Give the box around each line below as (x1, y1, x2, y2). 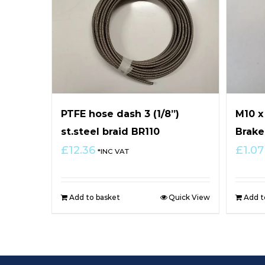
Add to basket (69, 192, 120, 202)
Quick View (168, 192, 210, 202)
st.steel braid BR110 (61, 125, 160, 137)
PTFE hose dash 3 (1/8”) (61, 108, 179, 119)
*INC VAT (98, 147, 129, 156)
